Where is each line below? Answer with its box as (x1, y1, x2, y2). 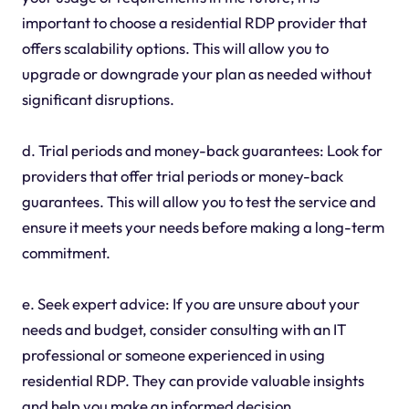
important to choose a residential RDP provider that (21, 12, 367, 32)
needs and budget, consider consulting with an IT (21, 319, 346, 339)
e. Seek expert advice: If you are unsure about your (21, 293, 360, 313)
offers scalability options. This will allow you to (21, 37, 329, 58)
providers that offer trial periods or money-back (21, 165, 343, 185)
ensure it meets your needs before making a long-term (21, 216, 384, 236)
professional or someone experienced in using (21, 344, 325, 364)
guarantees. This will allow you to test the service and (21, 191, 376, 211)
